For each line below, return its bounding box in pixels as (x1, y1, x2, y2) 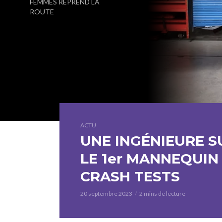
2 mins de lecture (139, 190, 185, 197)
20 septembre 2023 (80, 190, 132, 197)
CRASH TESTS (80, 168, 180, 185)
